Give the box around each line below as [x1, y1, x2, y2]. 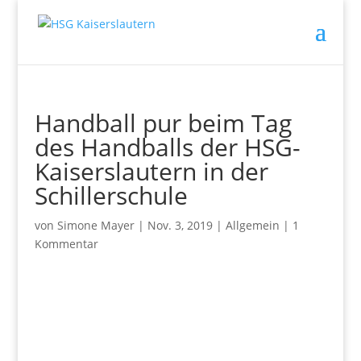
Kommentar [34, 236, 98, 251]
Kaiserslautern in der [34, 155, 268, 188]
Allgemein [225, 218, 280, 233]
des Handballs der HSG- [34, 131, 301, 164]
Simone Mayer [56, 218, 135, 233]
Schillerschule [34, 179, 188, 212]
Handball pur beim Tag [34, 106, 292, 139]
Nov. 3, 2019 [147, 218, 213, 233]
